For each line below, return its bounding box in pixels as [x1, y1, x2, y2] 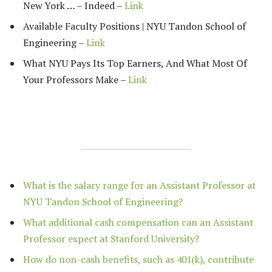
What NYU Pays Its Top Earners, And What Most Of [23, 56, 247, 70]
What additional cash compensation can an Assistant [23, 215, 253, 229]
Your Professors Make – [23, 72, 128, 86]
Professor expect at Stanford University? [23, 231, 199, 245]
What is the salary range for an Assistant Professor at [23, 178, 256, 192]
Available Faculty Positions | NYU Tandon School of [23, 19, 246, 33]
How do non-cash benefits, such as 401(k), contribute [23, 252, 254, 266]
